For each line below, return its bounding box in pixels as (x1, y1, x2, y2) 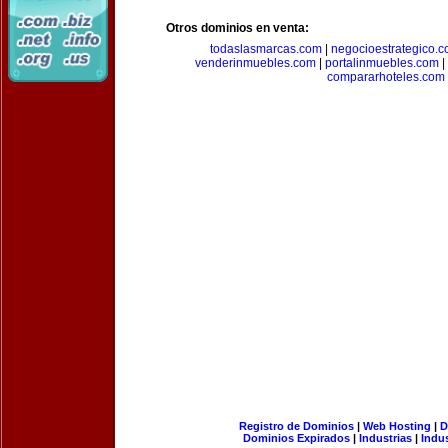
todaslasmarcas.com (210, 42, 322, 56)
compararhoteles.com (327, 70, 445, 84)
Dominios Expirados (243, 432, 350, 444)
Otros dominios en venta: (166, 21, 309, 35)
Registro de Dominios (238, 420, 354, 432)
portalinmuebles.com (324, 56, 439, 70)
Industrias (359, 432, 412, 444)
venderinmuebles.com (194, 56, 316, 70)
